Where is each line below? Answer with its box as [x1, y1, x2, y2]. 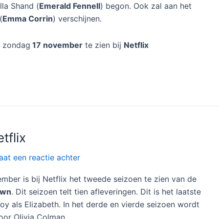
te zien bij [83, 40, 124, 50]
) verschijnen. [53, 13, 102, 23]
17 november [30, 40, 83, 50]
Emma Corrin [2, 13, 53, 23]
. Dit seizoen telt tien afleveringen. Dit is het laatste [11, 186, 201, 197]
